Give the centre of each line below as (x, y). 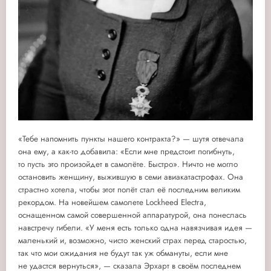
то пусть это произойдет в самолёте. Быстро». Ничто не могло (128, 164)
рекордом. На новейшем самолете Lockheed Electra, (112, 202)
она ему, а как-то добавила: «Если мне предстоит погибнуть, (126, 151)
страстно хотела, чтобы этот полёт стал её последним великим (129, 189)
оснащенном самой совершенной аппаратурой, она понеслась (132, 215)
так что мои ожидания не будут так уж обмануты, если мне (123, 253)
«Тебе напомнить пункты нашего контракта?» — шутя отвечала (131, 139)
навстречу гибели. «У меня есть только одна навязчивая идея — (135, 227)
